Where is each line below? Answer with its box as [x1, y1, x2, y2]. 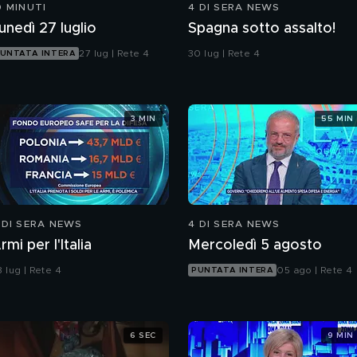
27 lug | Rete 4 [79, 49, 150, 59]
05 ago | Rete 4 [277, 265, 353, 276]
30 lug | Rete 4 [188, 49, 260, 59]
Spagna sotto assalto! [188, 22, 335, 37]
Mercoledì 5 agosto [188, 238, 322, 253]
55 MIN [321, 114, 354, 123]
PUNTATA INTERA [191, 266, 274, 275]
